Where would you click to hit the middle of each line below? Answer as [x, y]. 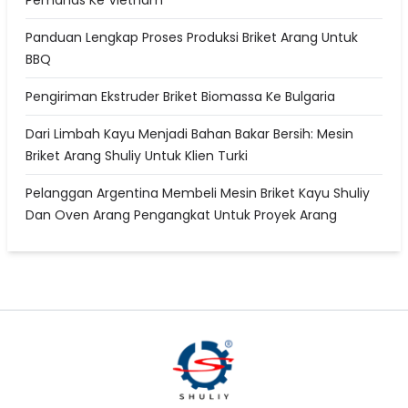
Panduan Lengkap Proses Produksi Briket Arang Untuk [192, 37]
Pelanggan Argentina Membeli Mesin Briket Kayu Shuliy [198, 193]
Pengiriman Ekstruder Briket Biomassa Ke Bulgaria [180, 97]
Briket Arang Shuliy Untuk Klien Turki [137, 156]
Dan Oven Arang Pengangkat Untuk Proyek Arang [181, 215]
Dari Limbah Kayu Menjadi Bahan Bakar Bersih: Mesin [189, 134]
